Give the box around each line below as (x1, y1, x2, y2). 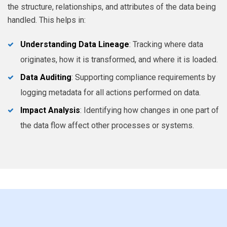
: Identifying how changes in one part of (80, 105, 219, 115)
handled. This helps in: (8, 15, 86, 25)
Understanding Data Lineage (20, 39, 129, 49)
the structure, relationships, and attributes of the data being (8, 2, 216, 12)
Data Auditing (20, 72, 71, 82)
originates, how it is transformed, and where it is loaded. (20, 54, 218, 64)
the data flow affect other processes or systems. (20, 120, 194, 130)
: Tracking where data (129, 39, 203, 49)
